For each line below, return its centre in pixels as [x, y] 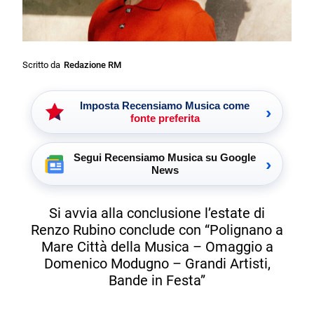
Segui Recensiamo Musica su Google [165, 158]
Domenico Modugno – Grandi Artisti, [157, 263]
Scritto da [42, 65]
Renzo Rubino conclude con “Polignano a [157, 230]
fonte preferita [165, 118]
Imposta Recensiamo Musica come [165, 106]
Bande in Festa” [157, 280]
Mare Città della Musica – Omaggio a [157, 246]
